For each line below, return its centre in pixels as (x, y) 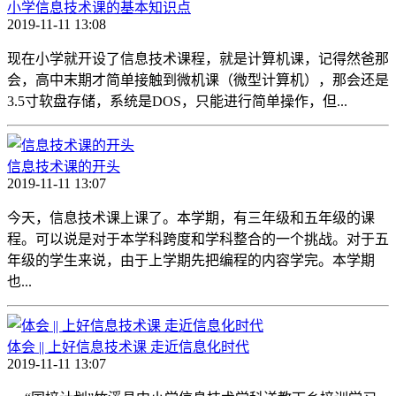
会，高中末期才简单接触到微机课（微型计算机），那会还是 (198, 80)
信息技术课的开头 (64, 166)
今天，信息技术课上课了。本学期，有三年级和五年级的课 (191, 217)
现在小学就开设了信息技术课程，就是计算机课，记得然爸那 (198, 58)
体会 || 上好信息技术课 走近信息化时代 (128, 346)
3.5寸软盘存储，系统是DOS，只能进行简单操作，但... (177, 101)
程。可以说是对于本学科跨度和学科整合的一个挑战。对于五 (198, 239)
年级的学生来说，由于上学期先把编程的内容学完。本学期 (191, 260)
